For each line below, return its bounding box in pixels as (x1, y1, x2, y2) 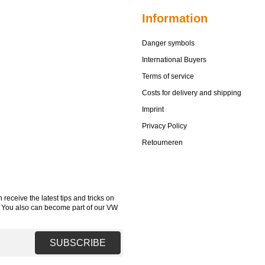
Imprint (142, 105, 164, 114)
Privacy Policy (142, 122, 187, 130)
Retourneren (142, 138, 183, 147)
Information (142, 12, 208, 25)
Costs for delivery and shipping (142, 89, 241, 97)
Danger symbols (142, 39, 195, 47)
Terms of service (142, 72, 194, 80)
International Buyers (142, 56, 206, 64)
